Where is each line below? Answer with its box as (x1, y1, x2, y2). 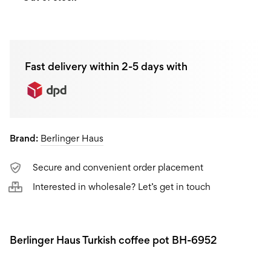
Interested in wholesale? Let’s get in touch (33, 180, 211, 192)
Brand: (10, 132, 41, 144)
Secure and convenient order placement (33, 161, 204, 173)
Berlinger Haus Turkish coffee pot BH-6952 (10, 233, 217, 246)
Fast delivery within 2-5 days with (25, 59, 188, 73)
